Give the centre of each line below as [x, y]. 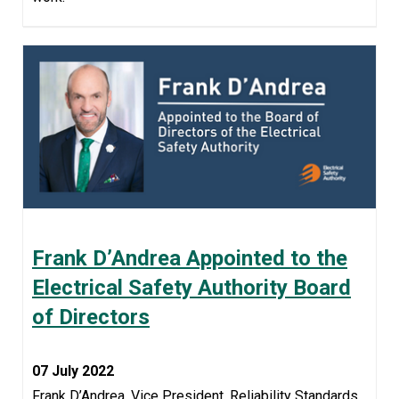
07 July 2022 [73, 370]
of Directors [91, 317]
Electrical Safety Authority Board [191, 287]
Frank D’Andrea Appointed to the [190, 258]
